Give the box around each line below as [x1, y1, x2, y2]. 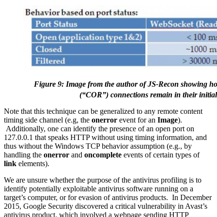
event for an [117, 116, 157, 124]
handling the [4, 151, 44, 159]
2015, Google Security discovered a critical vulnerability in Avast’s [4, 202, 207, 211]
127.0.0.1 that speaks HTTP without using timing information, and [4, 133, 207, 142]
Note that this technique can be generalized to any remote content [4, 107, 202, 116]
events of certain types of [122, 151, 200, 159]
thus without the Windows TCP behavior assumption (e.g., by [4, 142, 192, 151]
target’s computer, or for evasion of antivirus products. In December [4, 193, 212, 202]
